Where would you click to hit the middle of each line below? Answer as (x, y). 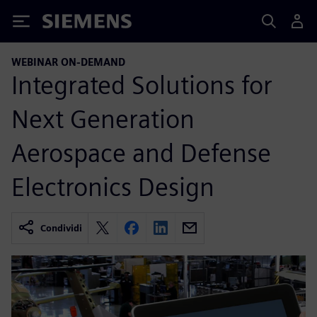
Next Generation (103, 119)
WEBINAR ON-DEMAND (68, 62)
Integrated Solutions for (142, 85)
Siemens (66, 24)
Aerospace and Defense (141, 152)
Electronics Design (113, 186)
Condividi (61, 228)
